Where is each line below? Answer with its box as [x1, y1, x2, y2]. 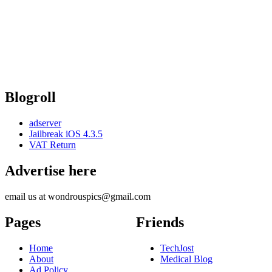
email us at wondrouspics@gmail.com [5, 191, 151, 202]
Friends [136, 214, 184, 230]
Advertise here [5, 163, 97, 179]
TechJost [160, 242, 194, 253]
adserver [29, 118, 61, 129]
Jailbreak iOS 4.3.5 [29, 129, 103, 140]
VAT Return [29, 140, 76, 151]
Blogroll [5, 89, 56, 106]
